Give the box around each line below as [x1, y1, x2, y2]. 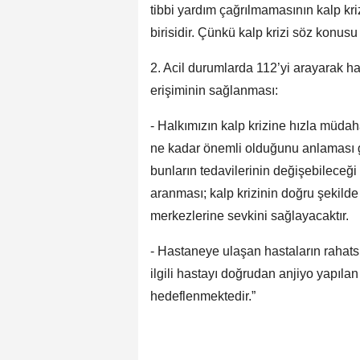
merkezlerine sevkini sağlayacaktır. [150, 208, 349, 223]
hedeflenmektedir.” [150, 288, 256, 303]
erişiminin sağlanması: [150, 83, 278, 97]
